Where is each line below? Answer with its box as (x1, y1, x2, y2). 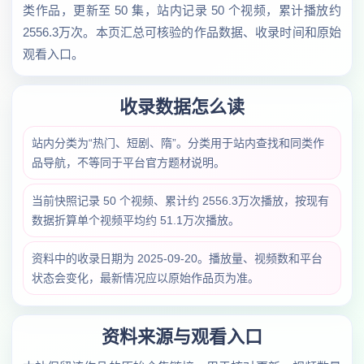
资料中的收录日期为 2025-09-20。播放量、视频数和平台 (32, 252, 323, 265)
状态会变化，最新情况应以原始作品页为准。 (32, 271, 259, 284)
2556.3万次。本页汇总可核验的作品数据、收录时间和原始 (23, 25, 341, 39)
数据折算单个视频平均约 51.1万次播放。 (32, 214, 240, 227)
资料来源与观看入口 (102, 327, 262, 347)
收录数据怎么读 (119, 97, 245, 117)
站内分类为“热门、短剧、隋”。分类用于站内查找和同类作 (32, 136, 324, 149)
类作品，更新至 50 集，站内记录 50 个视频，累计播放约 (23, 3, 341, 17)
